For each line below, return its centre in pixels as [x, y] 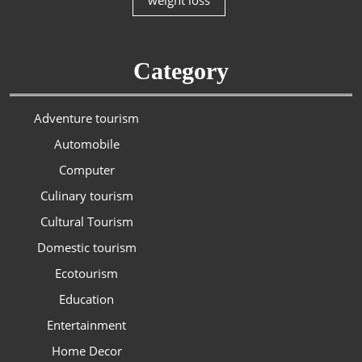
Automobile [86, 144]
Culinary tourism [86, 196]
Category [181, 71]
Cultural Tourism [86, 222]
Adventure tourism [86, 118]
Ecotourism [86, 274]
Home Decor [86, 351]
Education [86, 299]
